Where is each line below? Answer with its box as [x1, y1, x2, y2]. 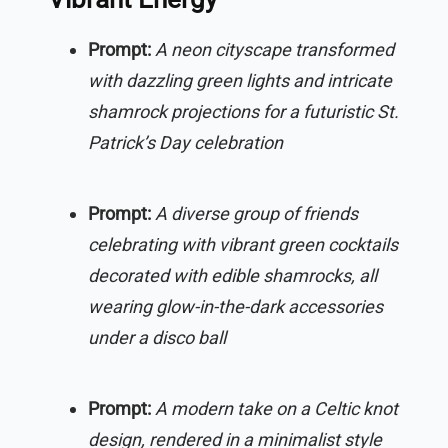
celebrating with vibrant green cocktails [88, 233, 398, 255]
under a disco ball [88, 326, 226, 348]
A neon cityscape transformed [155, 38, 394, 60]
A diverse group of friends [155, 202, 358, 224]
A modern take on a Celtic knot [155, 397, 398, 419]
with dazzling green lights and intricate [88, 69, 392, 91]
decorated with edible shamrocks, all [88, 264, 377, 286]
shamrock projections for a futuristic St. [88, 100, 399, 122]
